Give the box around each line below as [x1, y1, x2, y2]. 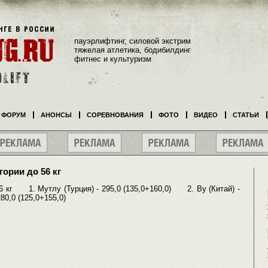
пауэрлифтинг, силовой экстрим [74, 36, 191, 45]
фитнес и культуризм [74, 54, 151, 63]
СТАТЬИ [233, 111, 259, 118]
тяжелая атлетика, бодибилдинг [74, 45, 191, 54]
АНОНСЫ [41, 111, 72, 118]
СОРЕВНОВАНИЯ [87, 111, 144, 118]
